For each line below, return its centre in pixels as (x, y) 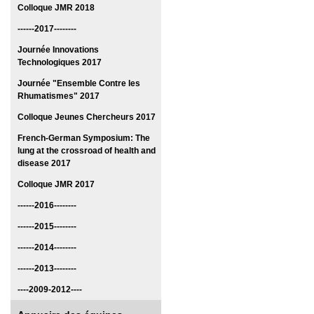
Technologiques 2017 (60, 62)
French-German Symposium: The (84, 138)
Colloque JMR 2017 (56, 184)
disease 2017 (44, 163)
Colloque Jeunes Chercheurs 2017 (87, 117)
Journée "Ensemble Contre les (79, 83)
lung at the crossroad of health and (87, 151)
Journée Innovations (58, 50)
